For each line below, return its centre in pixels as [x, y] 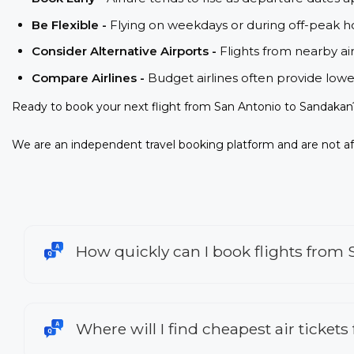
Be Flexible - [71, 24]
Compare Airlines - [90, 77]
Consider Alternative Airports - [126, 51]
